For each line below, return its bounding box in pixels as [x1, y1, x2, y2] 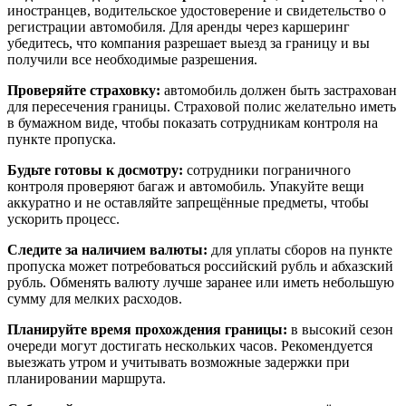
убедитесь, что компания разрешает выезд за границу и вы [7, 35, 370, 52]
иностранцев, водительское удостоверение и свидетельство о [7, 3, 386, 19]
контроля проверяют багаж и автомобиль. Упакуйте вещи [7, 179, 364, 195]
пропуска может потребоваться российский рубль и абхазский [7, 258, 393, 275]
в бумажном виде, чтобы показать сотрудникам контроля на [7, 115, 378, 131]
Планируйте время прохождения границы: [7, 322, 287, 338]
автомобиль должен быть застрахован [160, 82, 397, 99]
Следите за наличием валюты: [7, 242, 208, 258]
